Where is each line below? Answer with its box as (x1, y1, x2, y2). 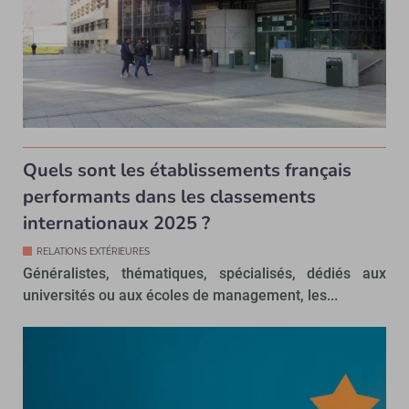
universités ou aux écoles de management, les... (23, 286, 338, 304)
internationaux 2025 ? (23, 210, 210, 236)
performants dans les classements (23, 184, 316, 209)
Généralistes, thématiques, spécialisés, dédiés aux (23, 264, 386, 282)
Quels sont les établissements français (23, 157, 351, 183)
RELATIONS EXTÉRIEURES (37, 246, 150, 257)
